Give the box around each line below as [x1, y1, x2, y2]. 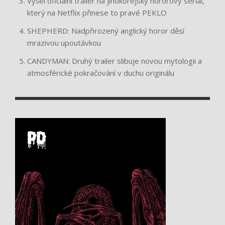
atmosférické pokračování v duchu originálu [27, 67, 174, 78]
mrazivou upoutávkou [27, 37, 101, 48]
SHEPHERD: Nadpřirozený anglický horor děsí [27, 25, 184, 36]
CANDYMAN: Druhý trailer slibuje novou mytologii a [27, 55, 202, 66]
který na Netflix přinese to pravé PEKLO [27, 7, 167, 18]
